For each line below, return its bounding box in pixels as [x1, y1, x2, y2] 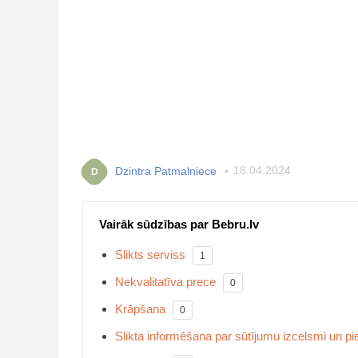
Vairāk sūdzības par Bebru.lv [99, 217, 259, 232]
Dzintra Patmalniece [115, 164, 217, 177]
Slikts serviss [115, 248, 185, 262]
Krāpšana [115, 302, 165, 316]
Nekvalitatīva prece [115, 275, 216, 289]
